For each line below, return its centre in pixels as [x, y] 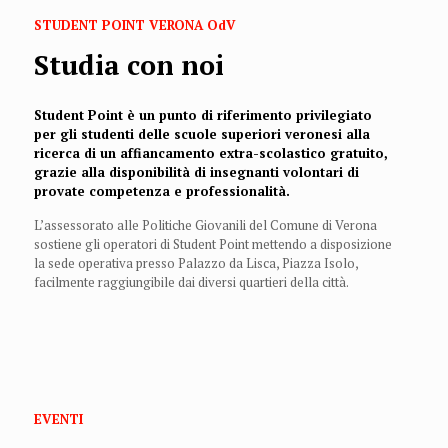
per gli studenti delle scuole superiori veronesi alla [201, 134]
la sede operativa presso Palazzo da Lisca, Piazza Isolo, [195, 263]
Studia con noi [128, 65]
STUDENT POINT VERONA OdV [134, 25]
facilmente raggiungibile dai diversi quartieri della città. [191, 282]
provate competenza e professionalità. [161, 191]
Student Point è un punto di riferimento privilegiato [202, 115]
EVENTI [58, 419]
